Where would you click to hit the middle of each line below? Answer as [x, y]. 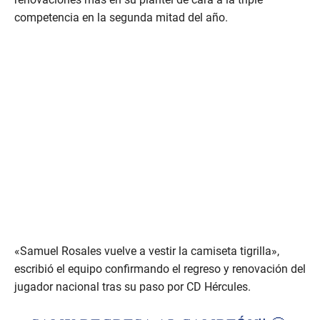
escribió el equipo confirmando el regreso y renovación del [160, 269]
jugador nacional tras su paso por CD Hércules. [132, 287]
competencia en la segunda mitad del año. [121, 18]
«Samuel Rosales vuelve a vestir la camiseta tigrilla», [147, 251]
